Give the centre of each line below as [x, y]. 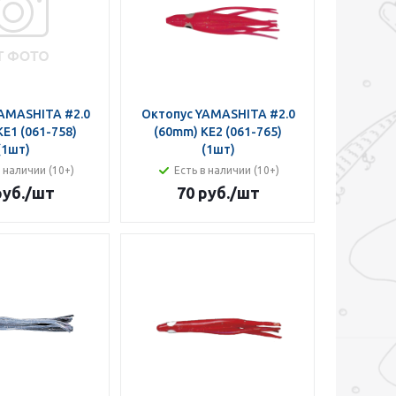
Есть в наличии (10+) [227, 170]
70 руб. [203, 193]
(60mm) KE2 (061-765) [218, 132]
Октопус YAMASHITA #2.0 [218, 114]
